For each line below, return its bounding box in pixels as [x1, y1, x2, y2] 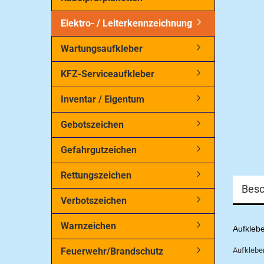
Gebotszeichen [61, 119, 124, 130]
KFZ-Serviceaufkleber [61, 68, 154, 80]
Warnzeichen [61, 220, 116, 232]
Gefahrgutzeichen [61, 144, 137, 156]
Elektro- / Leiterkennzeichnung [61, 18, 192, 29]
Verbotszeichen [61, 195, 127, 206]
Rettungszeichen [61, 170, 131, 181]
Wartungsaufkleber [61, 43, 143, 54]
